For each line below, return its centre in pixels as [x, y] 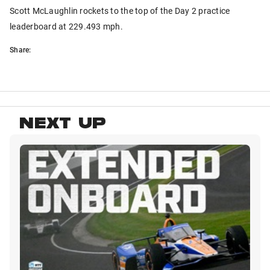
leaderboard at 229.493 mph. [66, 27]
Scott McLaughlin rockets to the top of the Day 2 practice [120, 11]
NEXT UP [63, 125]
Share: [20, 50]
